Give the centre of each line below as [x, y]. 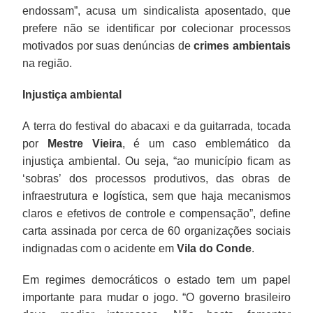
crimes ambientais [242, 45]
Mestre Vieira [85, 143]
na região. [48, 63]
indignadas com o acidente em [100, 248]
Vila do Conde [214, 248]
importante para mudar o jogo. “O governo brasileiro [156, 297]
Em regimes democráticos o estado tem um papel [156, 279]
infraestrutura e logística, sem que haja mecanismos [156, 196]
